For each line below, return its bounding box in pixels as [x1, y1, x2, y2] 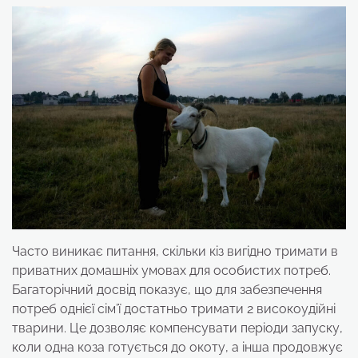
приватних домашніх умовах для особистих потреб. [12, 262, 331, 278]
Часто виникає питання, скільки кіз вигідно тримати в [12, 243, 338, 259]
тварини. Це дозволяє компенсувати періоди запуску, [12, 320, 343, 336]
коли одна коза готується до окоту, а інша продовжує [12, 339, 343, 355]
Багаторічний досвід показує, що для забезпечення [12, 281, 322, 297]
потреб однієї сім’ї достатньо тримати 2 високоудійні [12, 300, 336, 316]
